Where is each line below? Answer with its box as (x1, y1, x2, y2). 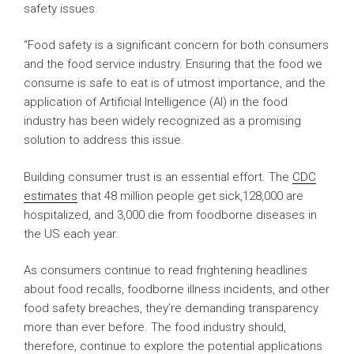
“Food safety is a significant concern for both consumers (24, 38, 329, 53)
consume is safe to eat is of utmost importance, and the (24, 76, 326, 91)
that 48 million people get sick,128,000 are (77, 188, 303, 203)
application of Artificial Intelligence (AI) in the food (24, 95, 288, 110)
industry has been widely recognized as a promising (24, 114, 301, 129)
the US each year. (24, 226, 119, 241)
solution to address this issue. (24, 133, 184, 148)
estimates (24, 188, 77, 203)
